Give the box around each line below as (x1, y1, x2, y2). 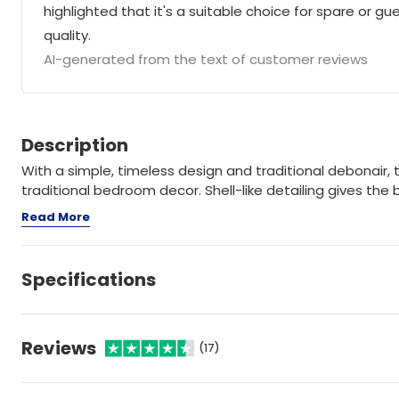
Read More (21, 208, 90, 225)
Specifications (21, 266, 156, 292)
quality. (44, 25, 91, 45)
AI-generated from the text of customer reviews (44, 49, 368, 69)
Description (21, 132, 128, 158)
